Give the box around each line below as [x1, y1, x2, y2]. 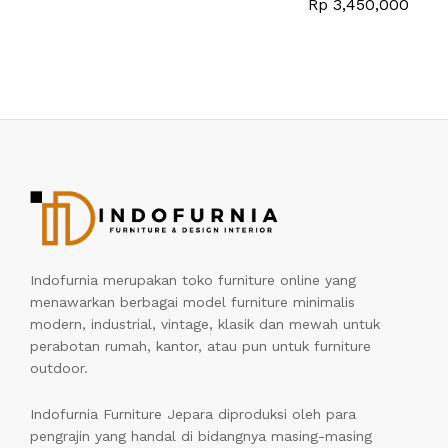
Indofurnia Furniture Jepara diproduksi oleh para [30, 406, 356, 423]
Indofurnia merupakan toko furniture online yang [30, 272, 356, 289]
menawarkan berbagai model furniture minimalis [30, 294, 355, 311]
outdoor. [30, 360, 88, 377]
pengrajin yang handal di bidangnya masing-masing [30, 428, 372, 445]
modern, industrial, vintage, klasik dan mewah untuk [30, 316, 380, 333]
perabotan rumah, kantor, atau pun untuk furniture [30, 338, 371, 355]
